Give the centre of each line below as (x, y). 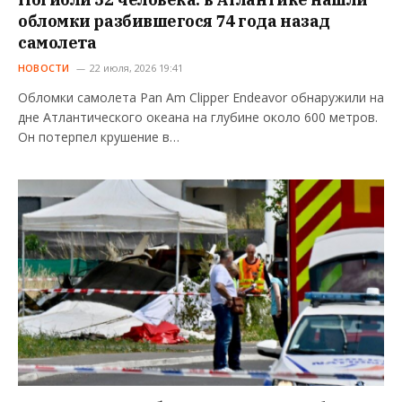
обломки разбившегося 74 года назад (174, 22)
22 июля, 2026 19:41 (136, 68)
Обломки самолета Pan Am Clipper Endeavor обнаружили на (201, 98)
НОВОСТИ (44, 68)
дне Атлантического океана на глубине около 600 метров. (198, 118)
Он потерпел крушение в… (99, 137)
